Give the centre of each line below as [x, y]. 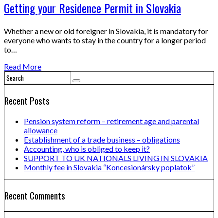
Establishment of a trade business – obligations [102, 139]
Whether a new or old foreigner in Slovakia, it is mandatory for [106, 31]
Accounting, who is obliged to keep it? [87, 148]
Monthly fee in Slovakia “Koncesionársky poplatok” [109, 167]
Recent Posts [27, 100]
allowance [41, 130]
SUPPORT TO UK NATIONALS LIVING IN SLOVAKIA [116, 158]
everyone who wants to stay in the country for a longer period [105, 40]
